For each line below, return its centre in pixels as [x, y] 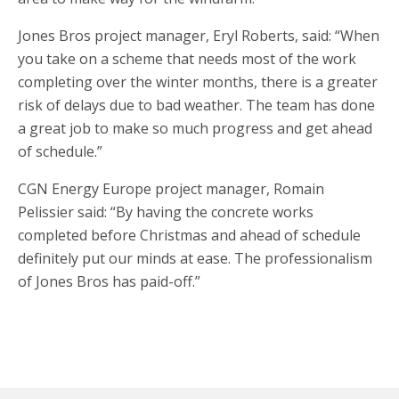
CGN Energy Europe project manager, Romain [171, 189]
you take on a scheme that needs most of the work [187, 59]
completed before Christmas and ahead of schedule [189, 235]
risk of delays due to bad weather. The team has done [196, 105]
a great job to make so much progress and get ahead [195, 128]
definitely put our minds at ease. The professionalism [195, 258]
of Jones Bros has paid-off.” [109, 281]
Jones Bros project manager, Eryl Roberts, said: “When [199, 36]
